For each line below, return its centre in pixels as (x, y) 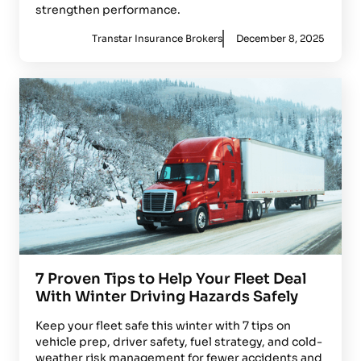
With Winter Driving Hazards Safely (167, 296)
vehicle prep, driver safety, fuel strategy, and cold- (179, 341)
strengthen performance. (108, 10)
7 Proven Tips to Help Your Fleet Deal (171, 278)
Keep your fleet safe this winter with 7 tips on (163, 325)
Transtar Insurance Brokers (157, 39)
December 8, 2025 (280, 39)
